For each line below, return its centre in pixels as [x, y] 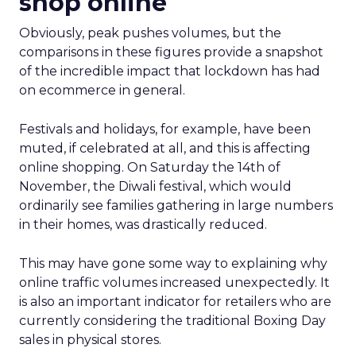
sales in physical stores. [90, 340]
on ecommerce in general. [102, 90]
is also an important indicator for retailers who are [175, 302]
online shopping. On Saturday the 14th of [150, 167]
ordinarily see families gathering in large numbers [176, 205]
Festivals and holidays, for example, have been [165, 129]
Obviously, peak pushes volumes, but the [150, 33]
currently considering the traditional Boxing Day [172, 321]
